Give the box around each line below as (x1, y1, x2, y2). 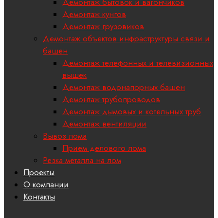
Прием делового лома (62, 142, 146, 154)
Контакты (23, 191, 55, 203)
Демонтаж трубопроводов (62, 93, 160, 106)
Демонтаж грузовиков (62, 20, 144, 33)
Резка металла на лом (43, 154, 121, 166)
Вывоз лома (43, 130, 87, 142)
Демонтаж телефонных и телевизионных (62, 57, 213, 69)
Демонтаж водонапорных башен (62, 81, 185, 93)
